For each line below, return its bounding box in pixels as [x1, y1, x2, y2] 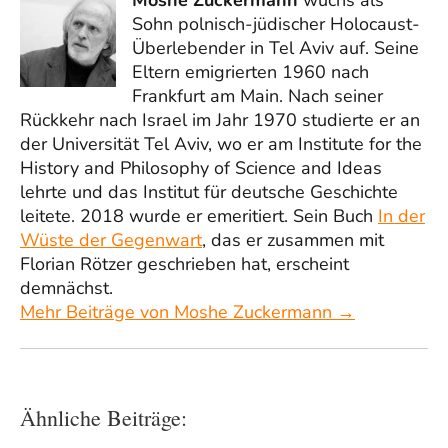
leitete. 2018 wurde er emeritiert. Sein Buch [20, 203, 378, 228]
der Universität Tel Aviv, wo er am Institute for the [20, 131, 422, 156]
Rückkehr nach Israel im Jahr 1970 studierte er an [20, 107, 420, 132]
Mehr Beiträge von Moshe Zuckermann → [20, 299, 355, 324]
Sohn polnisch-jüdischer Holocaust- [132, 11, 420, 36]
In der [378, 203, 425, 228]
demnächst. [20, 275, 113, 300]
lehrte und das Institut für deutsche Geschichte [20, 179, 398, 204]
